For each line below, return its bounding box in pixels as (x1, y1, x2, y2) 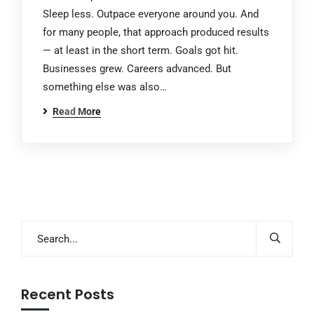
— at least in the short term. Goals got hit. (43, 44, 238, 57)
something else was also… (43, 81, 167, 93)
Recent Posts (21, 285, 114, 304)
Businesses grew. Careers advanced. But (43, 62, 231, 75)
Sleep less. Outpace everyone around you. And (43, 8, 259, 20)
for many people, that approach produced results (43, 26, 269, 39)
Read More (53, 106, 101, 117)
